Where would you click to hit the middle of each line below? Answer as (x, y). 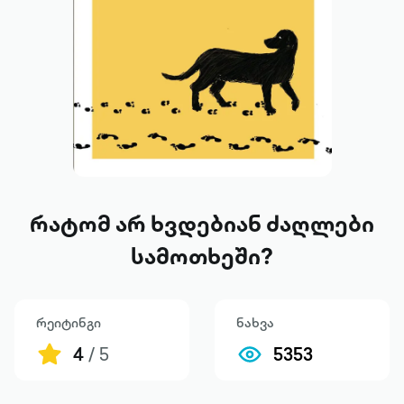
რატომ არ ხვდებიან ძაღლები (202, 224)
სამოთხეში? (202, 256)
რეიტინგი (69, 323)
